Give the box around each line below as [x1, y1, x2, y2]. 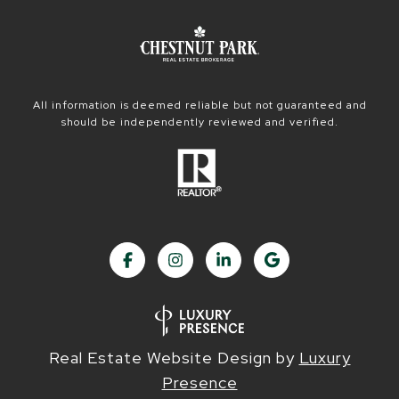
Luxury [298, 346, 351, 368]
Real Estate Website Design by [48, 346, 299, 368]
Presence [161, 371, 238, 393]
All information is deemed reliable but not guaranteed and [32, 98, 367, 112]
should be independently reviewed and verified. [61, 115, 338, 129]
